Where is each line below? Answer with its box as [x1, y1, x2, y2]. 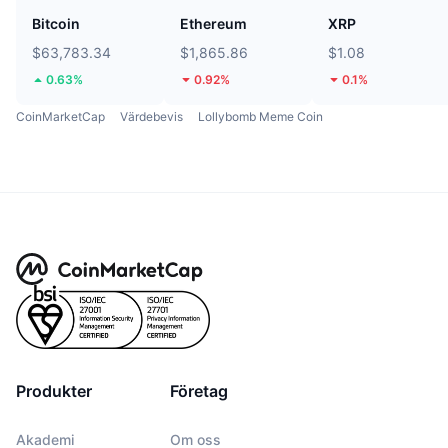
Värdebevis [120, 109, 183, 125]
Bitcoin [32, 15, 80, 33]
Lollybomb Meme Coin [198, 109, 323, 125]
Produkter [16, 381, 92, 402]
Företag [170, 381, 228, 402]
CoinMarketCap [16, 109, 105, 125]
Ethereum [180, 15, 247, 33]
